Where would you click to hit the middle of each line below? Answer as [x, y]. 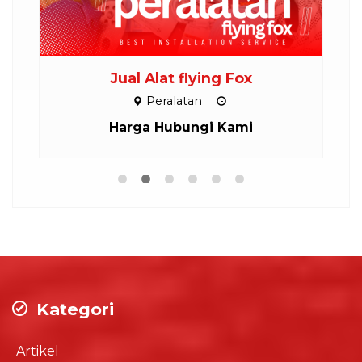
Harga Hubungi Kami [181, 127]
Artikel [38, 351]
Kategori [73, 309]
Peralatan [174, 101]
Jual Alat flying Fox [181, 78]
